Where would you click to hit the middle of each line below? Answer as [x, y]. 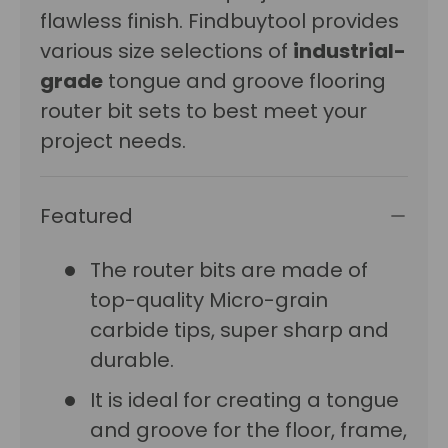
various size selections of [166, 51]
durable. [132, 360]
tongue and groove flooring [244, 81]
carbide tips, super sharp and [239, 330]
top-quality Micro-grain [209, 300]
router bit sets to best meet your [203, 111]
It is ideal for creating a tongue [244, 400]
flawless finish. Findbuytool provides [219, 21]
